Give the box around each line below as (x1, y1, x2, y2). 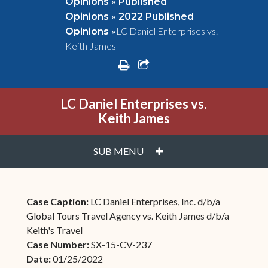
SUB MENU (93, 145, 144, 157)
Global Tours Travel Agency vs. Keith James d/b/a (26, 210, 229, 221)
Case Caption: (26, 196, 90, 207)
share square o (148, 57, 227, 72)
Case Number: (26, 239, 91, 250)
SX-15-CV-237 (90, 239, 152, 250)
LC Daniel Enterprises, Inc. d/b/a (90, 196, 220, 207)
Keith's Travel (26, 224, 83, 236)
